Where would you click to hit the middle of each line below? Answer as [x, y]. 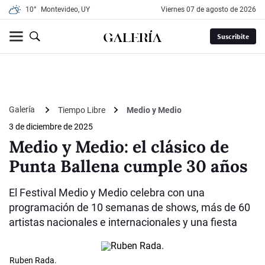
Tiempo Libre [82, 110]
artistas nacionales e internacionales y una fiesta [123, 222]
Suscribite [233, 36]
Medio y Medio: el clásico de [119, 147]
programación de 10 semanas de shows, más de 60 [130, 208]
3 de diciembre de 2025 [51, 127]
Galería [23, 109]
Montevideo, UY [65, 9]
